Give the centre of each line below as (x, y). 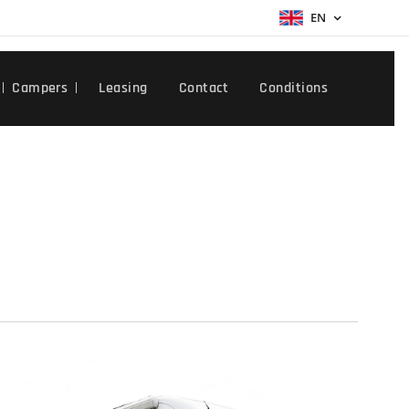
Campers (40, 88)
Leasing (123, 88)
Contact (204, 88)
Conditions (294, 88)
